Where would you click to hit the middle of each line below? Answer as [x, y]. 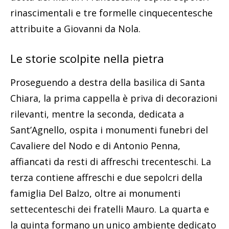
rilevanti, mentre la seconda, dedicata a [97, 114]
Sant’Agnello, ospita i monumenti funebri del [109, 130]
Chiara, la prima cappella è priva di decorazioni [114, 98]
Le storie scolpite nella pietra [87, 58]
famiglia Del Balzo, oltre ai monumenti [95, 193]
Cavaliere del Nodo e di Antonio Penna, [95, 145]
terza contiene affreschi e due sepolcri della [106, 177]
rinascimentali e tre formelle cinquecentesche [111, 13]
